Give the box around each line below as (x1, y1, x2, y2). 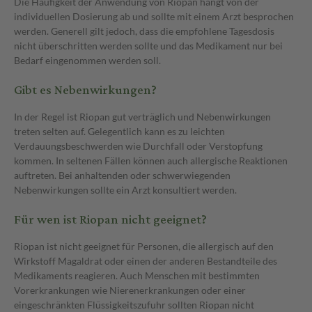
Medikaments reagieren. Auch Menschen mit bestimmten (14, 269, 260, 281)
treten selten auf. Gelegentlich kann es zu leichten (14, 125, 225, 137)
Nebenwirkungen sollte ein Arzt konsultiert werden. (14, 183, 237, 196)
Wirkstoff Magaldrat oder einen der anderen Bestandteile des (14, 254, 277, 267)
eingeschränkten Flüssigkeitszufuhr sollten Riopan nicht (14, 298, 254, 311)
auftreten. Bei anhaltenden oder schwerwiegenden (14, 169, 231, 181)
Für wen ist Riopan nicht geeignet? (14, 208, 207, 232)
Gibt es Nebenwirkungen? (14, 78, 157, 102)
